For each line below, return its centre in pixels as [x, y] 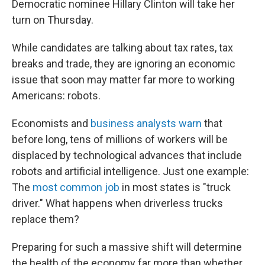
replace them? [46, 219]
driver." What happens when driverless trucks [117, 203]
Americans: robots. [56, 96]
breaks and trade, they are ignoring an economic [124, 64]
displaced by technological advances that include [127, 155]
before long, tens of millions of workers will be [120, 139]
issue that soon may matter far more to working [123, 80]
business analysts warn [146, 123]
